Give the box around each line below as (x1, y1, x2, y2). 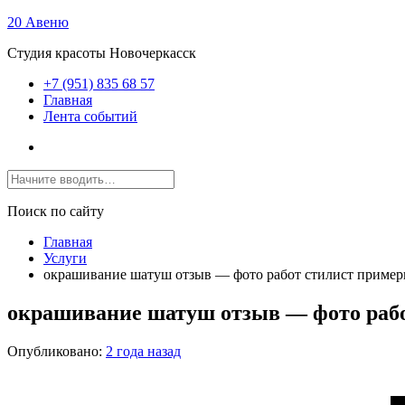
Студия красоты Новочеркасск (7, 45, 196, 61)
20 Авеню (7, 14, 69, 30)
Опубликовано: (7, 343, 106, 359)
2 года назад (106, 343, 181, 359)
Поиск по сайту (7, 203, 104, 219)
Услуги (43, 250, 87, 266)
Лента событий (43, 108, 137, 124)
